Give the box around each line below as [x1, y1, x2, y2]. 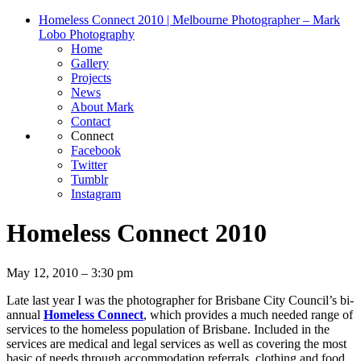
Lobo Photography [39, 27, 135, 41]
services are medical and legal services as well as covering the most [6, 336, 346, 351]
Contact [71, 114, 110, 128]
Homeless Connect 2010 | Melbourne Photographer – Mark [39, 13, 340, 27]
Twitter [71, 158, 107, 172]
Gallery [71, 56, 109, 70]
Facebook [71, 143, 121, 157]
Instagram [71, 187, 121, 201]
